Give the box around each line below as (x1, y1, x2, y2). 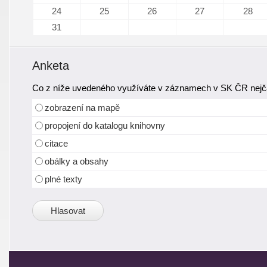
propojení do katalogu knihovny (45, 120, 166, 131)
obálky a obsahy (45, 156, 109, 166)
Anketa (32, 58, 70, 72)
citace (45, 138, 69, 148)
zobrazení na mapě (45, 102, 120, 113)
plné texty (45, 173, 83, 184)
